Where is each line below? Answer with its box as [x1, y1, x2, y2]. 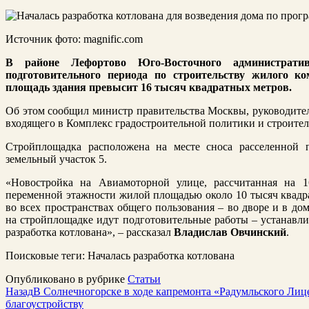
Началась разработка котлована [88, 249, 235, 261]
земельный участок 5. [6, 152, 107, 165]
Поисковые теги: [6, 249, 88, 261]
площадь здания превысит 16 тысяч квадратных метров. [6, 81, 292, 93]
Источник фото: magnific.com [6, 32, 143, 45]
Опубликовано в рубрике [6, 272, 128, 285]
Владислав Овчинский [174, 226, 286, 238]
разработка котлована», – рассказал [6, 226, 174, 238]
